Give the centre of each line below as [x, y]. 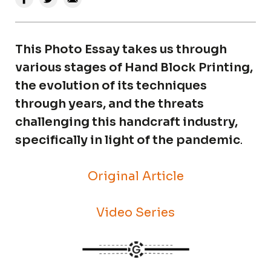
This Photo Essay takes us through [121, 49]
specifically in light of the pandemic [128, 140]
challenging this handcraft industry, [126, 122]
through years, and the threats [109, 104]
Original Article [135, 176]
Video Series [135, 213]
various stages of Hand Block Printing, [134, 67]
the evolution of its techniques [111, 86]
